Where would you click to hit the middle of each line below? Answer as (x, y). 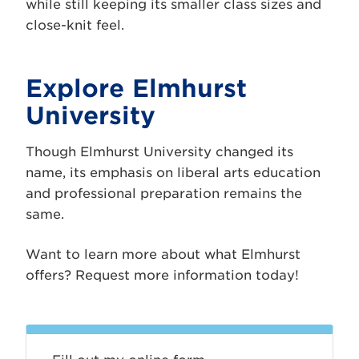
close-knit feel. (75, 25)
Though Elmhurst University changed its (159, 151)
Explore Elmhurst (136, 88)
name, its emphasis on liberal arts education (173, 172)
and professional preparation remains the (164, 193)
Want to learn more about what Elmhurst (163, 254)
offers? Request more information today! (162, 275)
